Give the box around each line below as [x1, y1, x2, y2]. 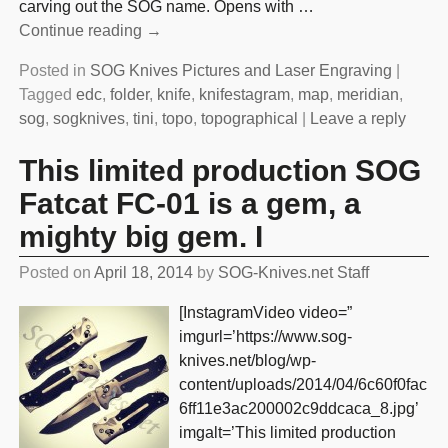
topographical [200, 110, 298, 128]
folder [109, 86, 149, 104]
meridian [336, 86, 399, 104]
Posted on [18, 264, 94, 282]
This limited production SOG [18, 153, 421, 187]
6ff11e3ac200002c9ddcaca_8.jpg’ [178, 400, 418, 418]
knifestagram [198, 86, 290, 104]
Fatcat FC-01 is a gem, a [18, 186, 361, 220]
